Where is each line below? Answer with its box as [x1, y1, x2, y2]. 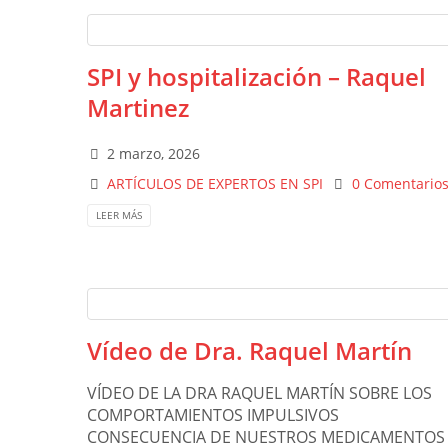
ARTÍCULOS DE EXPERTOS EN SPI [107, 174, 324, 193]
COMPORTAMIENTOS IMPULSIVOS [87, 404, 339, 427]
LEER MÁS [96, 208, 142, 223]
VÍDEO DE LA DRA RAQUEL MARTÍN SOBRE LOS [87, 382, 432, 405]
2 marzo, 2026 [107, 144, 201, 163]
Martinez [87, 91, 189, 124]
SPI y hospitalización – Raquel [87, 60, 426, 93]
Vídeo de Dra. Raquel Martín [87, 334, 412, 368]
